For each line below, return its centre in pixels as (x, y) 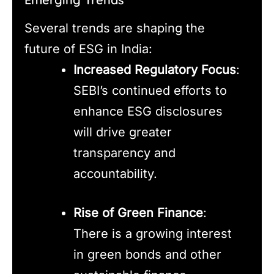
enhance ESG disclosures (148, 112)
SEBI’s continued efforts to (150, 91)
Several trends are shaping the (115, 28)
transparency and (124, 153)
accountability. (115, 174)
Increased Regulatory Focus (155, 70)
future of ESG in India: (88, 49)
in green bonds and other (147, 255)
